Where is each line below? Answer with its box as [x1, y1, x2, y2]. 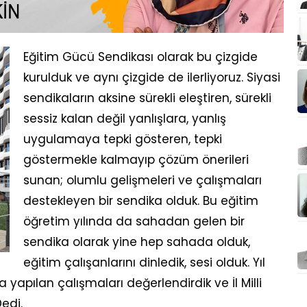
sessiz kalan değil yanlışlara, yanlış [23, 110, 226, 127]
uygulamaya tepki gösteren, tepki [23, 131, 222, 147]
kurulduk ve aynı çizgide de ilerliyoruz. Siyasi [23, 69, 280, 86]
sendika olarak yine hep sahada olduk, [23, 234, 250, 250]
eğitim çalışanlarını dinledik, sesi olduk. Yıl [23, 254, 265, 271]
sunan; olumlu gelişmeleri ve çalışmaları [23, 172, 262, 188]
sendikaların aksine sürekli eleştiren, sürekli [23, 90, 271, 106]
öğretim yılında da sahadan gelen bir [23, 213, 245, 230]
